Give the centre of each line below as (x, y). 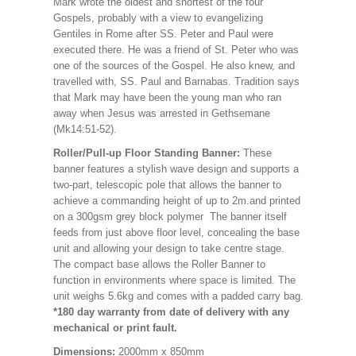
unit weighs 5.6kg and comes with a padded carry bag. (178, 296)
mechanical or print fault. (115, 328)
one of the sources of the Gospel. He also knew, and (174, 66)
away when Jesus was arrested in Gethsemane (161, 113)
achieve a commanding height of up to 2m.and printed (176, 201)
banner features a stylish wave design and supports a (176, 169)
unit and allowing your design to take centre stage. (168, 248)
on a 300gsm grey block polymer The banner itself (170, 217)
